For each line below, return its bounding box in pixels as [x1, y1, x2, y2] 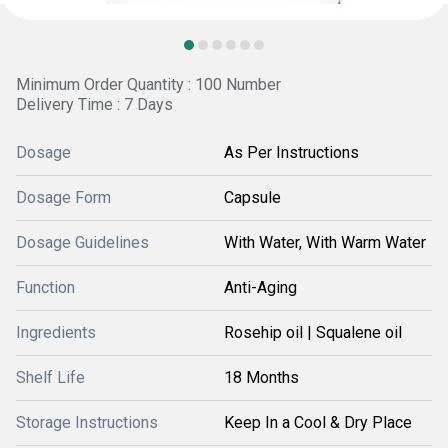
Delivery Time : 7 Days [16, 95, 173, 114]
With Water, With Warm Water [224, 233, 426, 252]
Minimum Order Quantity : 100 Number [16, 75, 281, 94]
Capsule [224, 188, 281, 207]
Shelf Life [16, 368, 85, 387]
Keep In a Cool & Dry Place [224, 413, 412, 432]
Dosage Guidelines [16, 233, 149, 252]
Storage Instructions [16, 413, 158, 432]
